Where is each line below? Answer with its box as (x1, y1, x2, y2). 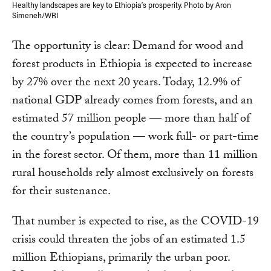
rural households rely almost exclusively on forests (12, 163, 253, 184)
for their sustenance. (12, 181, 111, 203)
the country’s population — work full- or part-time (12, 127, 259, 148)
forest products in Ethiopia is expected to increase (12, 54, 252, 76)
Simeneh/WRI (12, 8, 58, 21)
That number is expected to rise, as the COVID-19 (12, 212, 259, 233)
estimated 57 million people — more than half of (12, 109, 250, 130)
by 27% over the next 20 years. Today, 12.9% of (12, 73, 240, 94)
